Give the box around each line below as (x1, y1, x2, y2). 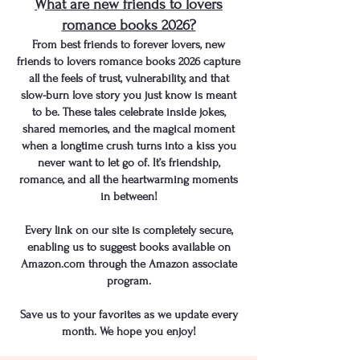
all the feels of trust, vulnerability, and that (28, 72, 229, 85)
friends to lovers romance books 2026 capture (17, 55, 240, 68)
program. (106, 274, 151, 288)
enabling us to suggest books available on (27, 240, 231, 254)
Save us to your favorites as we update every (19, 308, 238, 321)
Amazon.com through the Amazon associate (20, 257, 237, 271)
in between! (100, 190, 157, 203)
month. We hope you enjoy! (61, 325, 196, 338)
